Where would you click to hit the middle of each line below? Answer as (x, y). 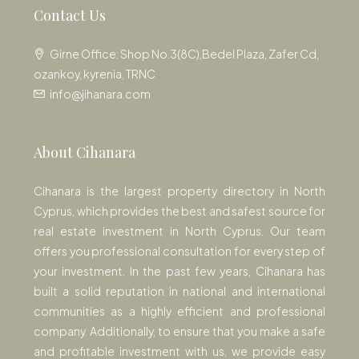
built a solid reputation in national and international (179, 291)
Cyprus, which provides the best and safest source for (179, 211)
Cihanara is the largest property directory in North (179, 191)
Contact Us (70, 16)
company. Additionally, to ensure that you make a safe (179, 331)
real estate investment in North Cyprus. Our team (179, 231)
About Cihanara (85, 153)
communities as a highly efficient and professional (179, 311)
